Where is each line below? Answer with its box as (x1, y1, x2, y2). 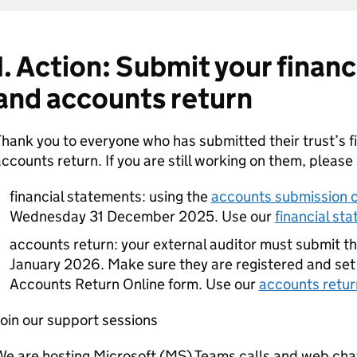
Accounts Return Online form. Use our (9, 275, 259, 293)
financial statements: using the (9, 187, 211, 206)
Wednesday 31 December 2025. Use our (9, 207, 275, 226)
